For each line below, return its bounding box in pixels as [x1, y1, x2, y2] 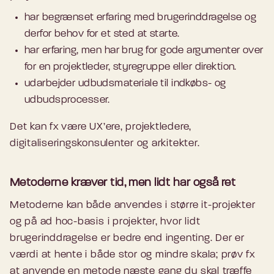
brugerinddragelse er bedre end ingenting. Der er [10, 233, 245, 244]
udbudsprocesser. [24, 95, 113, 106]
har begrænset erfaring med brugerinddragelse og [24, 12, 256, 23]
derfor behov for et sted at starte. [24, 29, 180, 40]
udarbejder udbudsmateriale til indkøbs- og [24, 78, 226, 89]
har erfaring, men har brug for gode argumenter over [24, 45, 264, 56]
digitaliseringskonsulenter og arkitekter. [10, 138, 200, 149]
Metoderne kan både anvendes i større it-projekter [10, 200, 256, 211]
